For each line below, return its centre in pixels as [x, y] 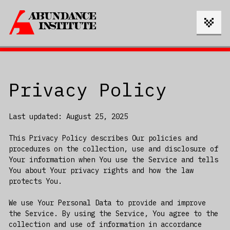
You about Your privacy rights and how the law [101, 171]
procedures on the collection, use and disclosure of [113, 149]
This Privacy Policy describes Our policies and [103, 138]
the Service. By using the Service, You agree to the [113, 214]
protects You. [35, 181]
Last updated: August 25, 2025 [68, 117]
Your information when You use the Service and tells [113, 160]
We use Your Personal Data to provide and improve [107, 203]
